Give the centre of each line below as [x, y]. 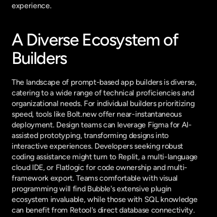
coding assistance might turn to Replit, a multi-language [105, 157]
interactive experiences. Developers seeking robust [97, 146]
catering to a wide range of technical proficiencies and [103, 93]
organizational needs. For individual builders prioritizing [103, 103]
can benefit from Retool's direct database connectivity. [103, 210]
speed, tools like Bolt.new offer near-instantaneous [97, 114]
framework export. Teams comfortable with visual [95, 178]
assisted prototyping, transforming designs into [90, 135]
